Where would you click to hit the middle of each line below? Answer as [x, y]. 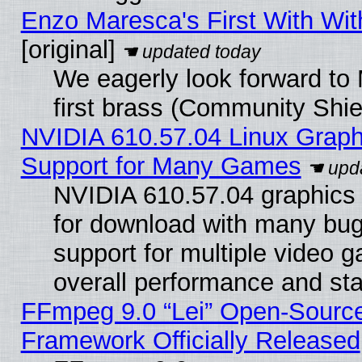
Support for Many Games [161, 166]
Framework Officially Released [190, 340]
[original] [68, 49]
